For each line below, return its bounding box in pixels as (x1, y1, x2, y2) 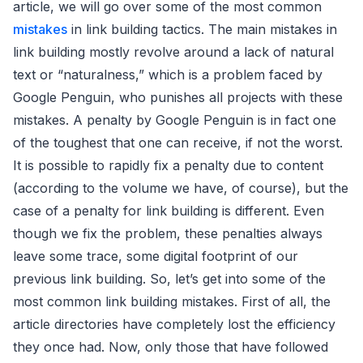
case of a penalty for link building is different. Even (13, 203, 324, 220)
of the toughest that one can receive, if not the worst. (13, 135, 343, 152)
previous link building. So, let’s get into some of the (13, 271, 326, 288)
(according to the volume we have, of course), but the (13, 180, 348, 197)
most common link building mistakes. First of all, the (13, 293, 331, 310)
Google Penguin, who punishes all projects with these (13, 89, 343, 106)
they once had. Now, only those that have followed (13, 339, 328, 356)
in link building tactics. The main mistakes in (67, 21, 337, 38)
